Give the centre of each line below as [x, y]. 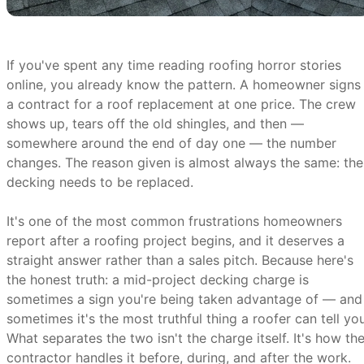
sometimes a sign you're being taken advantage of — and [184, 299]
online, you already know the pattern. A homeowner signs [184, 84]
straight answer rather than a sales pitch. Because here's [180, 260]
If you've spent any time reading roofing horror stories [174, 65]
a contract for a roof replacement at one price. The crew [181, 104]
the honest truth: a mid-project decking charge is [158, 279]
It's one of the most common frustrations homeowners [174, 221]
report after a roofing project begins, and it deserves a [175, 240]
